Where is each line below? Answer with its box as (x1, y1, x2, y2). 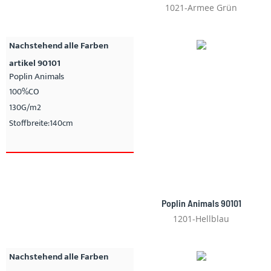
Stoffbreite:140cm (9, 116, 73, 130)
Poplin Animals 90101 (161, 197, 241, 209)
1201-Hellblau (173, 212, 229, 224)
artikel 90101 (9, 55, 60, 71)
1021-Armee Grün (165, 1, 237, 13)
